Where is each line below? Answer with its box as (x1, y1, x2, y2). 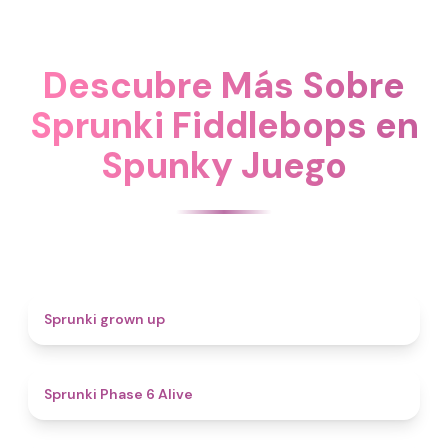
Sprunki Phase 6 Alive (44, 385, 193, 403)
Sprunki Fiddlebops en (29, 102, 419, 149)
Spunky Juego (101, 142, 347, 189)
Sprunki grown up (44, 310, 165, 328)
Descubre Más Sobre (43, 62, 405, 109)
